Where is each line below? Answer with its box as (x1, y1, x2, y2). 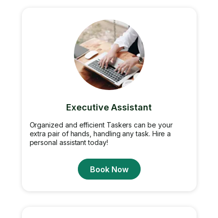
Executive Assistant (66, 102, 152, 112)
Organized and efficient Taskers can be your (29, 121, 173, 129)
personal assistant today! (29, 138, 108, 146)
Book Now (90, 164, 128, 174)
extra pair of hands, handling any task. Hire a (29, 129, 171, 138)
